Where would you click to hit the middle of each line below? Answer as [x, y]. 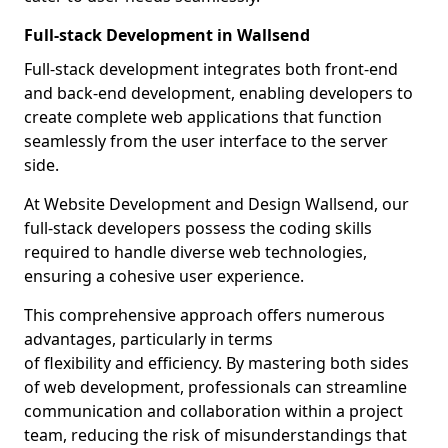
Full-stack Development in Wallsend [167, 35]
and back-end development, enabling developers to [218, 93]
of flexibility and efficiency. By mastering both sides [216, 363]
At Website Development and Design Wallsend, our [216, 204]
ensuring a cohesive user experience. [164, 276]
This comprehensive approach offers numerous [204, 315]
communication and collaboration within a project [213, 411]
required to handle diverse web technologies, [195, 252]
